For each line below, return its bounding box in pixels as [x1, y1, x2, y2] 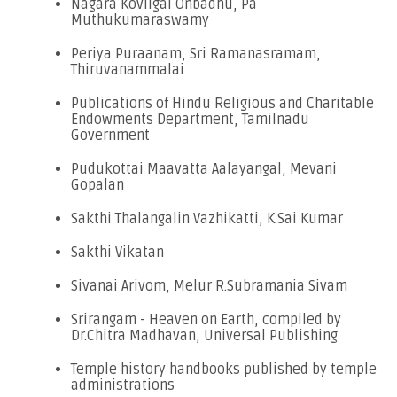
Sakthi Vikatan [71, 243, 164, 261]
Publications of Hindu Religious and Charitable [71, 94, 374, 113]
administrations [71, 376, 175, 394]
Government [71, 126, 150, 144]
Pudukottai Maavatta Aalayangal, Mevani [71, 160, 337, 178]
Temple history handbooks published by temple [71, 360, 377, 378]
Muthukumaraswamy [71, 11, 209, 29]
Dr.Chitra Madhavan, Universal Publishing [71, 326, 338, 345]
